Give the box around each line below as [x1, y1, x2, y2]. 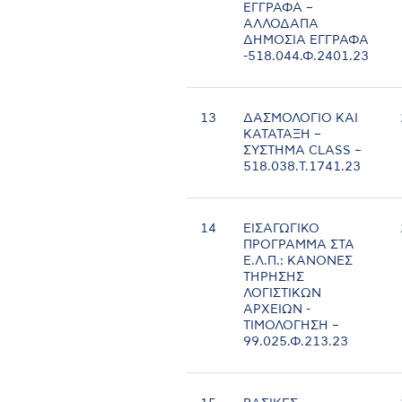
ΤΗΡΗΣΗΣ [243, 271, 305, 284]
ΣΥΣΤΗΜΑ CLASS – [243, 144, 363, 158]
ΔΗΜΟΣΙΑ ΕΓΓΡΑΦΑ [243, 34, 370, 48]
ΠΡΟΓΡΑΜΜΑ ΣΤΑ [243, 239, 355, 252]
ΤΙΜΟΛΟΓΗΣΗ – [243, 319, 340, 333]
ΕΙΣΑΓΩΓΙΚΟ [243, 223, 320, 236]
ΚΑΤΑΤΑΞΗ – [243, 128, 322, 142]
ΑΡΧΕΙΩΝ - [243, 303, 311, 317]
